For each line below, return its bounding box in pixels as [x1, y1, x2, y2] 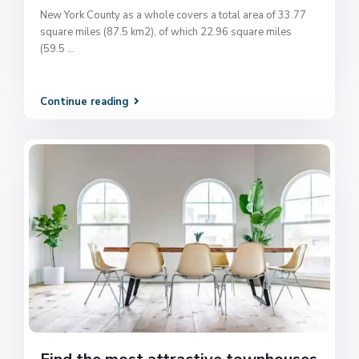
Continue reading [40, 95, 130, 110]
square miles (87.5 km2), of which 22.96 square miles [40, 24, 292, 39]
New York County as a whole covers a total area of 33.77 [40, 7, 307, 22]
